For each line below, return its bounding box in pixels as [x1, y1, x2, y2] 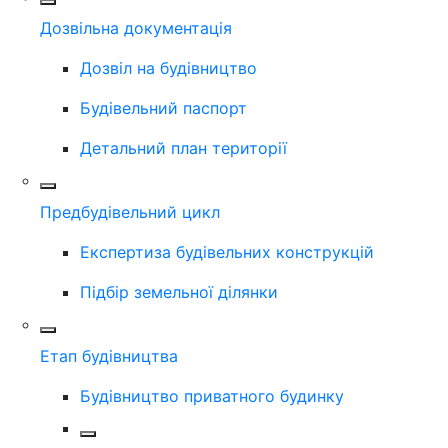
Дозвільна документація [40, 17, 232, 38]
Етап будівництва [40, 345, 178, 366]
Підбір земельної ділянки [80, 281, 278, 302]
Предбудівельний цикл [40, 201, 220, 222]
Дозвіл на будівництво [80, 57, 257, 78]
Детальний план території [80, 137, 287, 158]
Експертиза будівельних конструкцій [80, 241, 374, 262]
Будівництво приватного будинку [80, 385, 344, 406]
